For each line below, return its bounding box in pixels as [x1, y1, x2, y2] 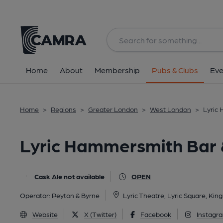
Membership [95, 65, 140, 75]
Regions [51, 105, 76, 113]
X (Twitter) [84, 210, 116, 218]
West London [150, 105, 191, 113]
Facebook [140, 210, 171, 218]
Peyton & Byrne [52, 191, 100, 199]
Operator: [20, 191, 52, 199]
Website [32, 210, 58, 218]
